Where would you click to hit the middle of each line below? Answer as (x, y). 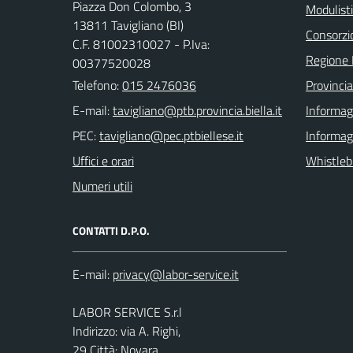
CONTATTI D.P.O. (111, 230)
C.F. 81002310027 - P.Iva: (141, 44)
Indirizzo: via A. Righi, (126, 331)
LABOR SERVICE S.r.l (127, 312)
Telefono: (97, 85)
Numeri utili (102, 186)
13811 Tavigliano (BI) (128, 25)
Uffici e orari (103, 161)
